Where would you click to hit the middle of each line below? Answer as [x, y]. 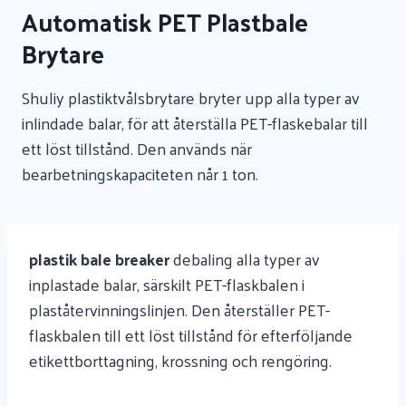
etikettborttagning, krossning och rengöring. [180, 360]
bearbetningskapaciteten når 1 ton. [140, 174]
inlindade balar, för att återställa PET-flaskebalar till [195, 123]
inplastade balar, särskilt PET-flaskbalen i [167, 284]
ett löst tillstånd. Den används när [137, 148]
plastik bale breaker [99, 259]
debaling [201, 259]
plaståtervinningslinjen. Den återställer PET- [179, 309]
